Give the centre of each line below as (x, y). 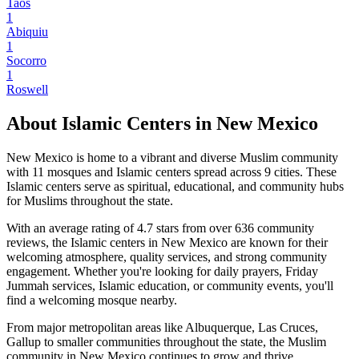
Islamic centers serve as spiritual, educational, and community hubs (175, 186)
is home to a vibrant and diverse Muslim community (206, 157)
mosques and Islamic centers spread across (154, 171)
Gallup (24, 341)
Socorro (26, 61)
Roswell (27, 90)
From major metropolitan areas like (96, 327)
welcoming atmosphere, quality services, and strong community (167, 256)
